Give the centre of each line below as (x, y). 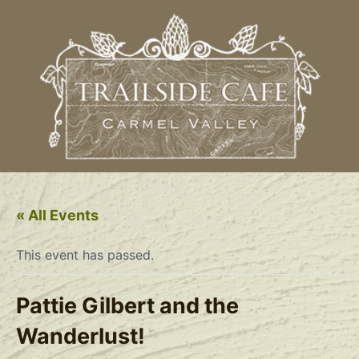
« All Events (57, 215)
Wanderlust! (81, 336)
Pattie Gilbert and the (127, 305)
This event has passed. (85, 254)
